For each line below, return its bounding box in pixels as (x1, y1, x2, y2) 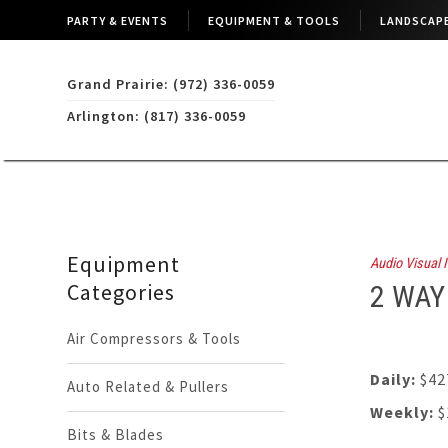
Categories (67, 278, 176, 306)
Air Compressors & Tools (67, 329, 242, 348)
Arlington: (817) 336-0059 (67, 106, 247, 125)
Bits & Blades (67, 425, 165, 444)
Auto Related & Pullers (67, 377, 230, 396)
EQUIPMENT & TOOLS (208, 12, 341, 28)
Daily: (369, 369, 416, 389)
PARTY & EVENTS (67, 12, 169, 28)
